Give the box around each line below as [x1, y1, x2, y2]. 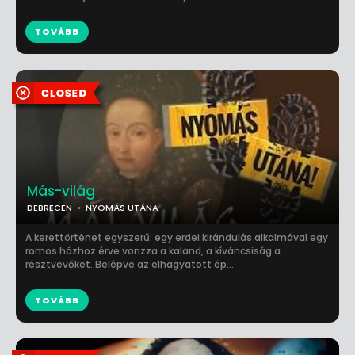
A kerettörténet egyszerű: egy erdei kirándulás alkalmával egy [25, 231, 328, 244]
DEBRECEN [27, 201, 72, 214]
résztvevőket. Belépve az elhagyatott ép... [25, 258, 234, 271]
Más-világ [27, 181, 95, 200]
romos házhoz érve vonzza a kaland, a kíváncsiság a [25, 244, 281, 258]
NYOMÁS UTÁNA [86, 201, 158, 214]
